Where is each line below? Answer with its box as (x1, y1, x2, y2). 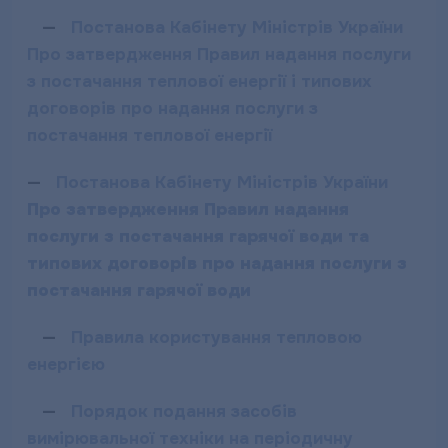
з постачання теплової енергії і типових (27, 71, 372, 92)
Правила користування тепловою (71, 327, 362, 348)
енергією (27, 354, 105, 375)
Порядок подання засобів (71, 401, 297, 422)
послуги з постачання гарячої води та (27, 226, 369, 247)
